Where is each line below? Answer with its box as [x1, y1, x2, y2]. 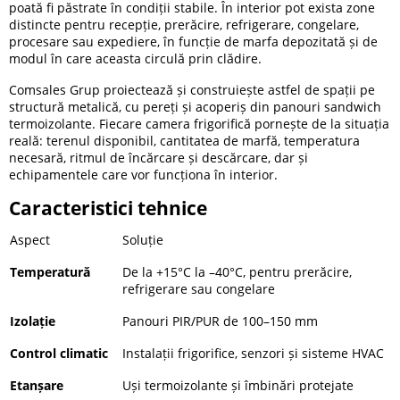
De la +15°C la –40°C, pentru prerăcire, [122, 262, 352, 280]
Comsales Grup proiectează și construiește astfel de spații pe [9, 80, 375, 98]
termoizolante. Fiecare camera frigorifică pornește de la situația [9, 114, 389, 132]
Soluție [122, 230, 163, 248]
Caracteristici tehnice [9, 196, 207, 221]
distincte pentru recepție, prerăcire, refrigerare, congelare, [9, 16, 359, 34]
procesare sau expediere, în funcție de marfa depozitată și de [9, 33, 378, 51]
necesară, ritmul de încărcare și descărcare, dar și [9, 148, 308, 166]
